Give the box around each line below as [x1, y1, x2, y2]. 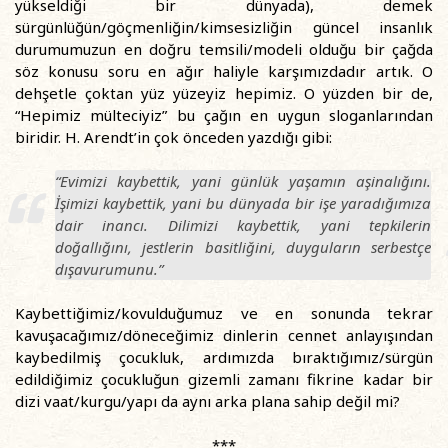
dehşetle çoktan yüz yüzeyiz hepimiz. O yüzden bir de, [15, 83, 433, 103]
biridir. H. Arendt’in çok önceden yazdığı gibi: [15, 127, 332, 147]
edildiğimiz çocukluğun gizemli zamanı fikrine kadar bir [15, 369, 433, 389]
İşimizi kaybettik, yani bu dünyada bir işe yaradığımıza [55, 193, 432, 213]
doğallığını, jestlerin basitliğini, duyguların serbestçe [55, 237, 432, 257]
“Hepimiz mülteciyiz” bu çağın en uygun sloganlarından [15, 105, 433, 125]
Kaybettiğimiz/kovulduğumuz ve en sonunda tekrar [15, 303, 433, 323]
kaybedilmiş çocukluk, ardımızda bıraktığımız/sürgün [15, 347, 433, 367]
